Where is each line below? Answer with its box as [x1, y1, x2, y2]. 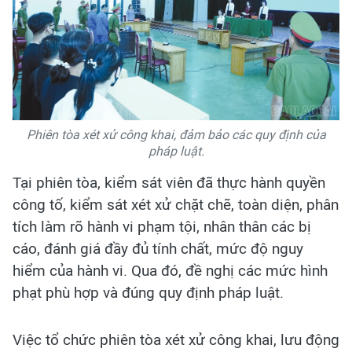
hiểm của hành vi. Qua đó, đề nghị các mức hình [13, 262, 328, 280]
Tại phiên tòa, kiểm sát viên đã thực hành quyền [13, 174, 325, 192]
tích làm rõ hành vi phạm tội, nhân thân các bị [13, 218, 311, 236]
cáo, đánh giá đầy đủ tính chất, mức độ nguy [13, 240, 303, 258]
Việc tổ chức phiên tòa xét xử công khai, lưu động [13, 331, 339, 350]
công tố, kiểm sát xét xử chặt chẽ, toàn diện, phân [13, 196, 339, 214]
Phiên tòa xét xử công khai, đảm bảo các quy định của [26, 127, 326, 143]
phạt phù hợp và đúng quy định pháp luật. [13, 284, 284, 302]
